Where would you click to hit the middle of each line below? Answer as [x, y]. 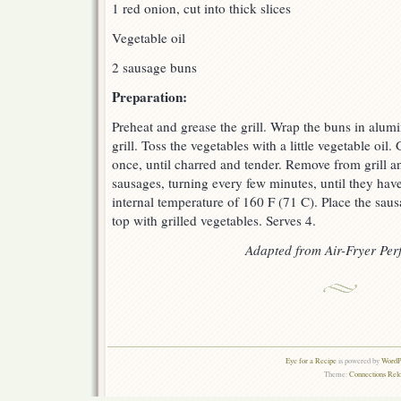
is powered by [358, 361]
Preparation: [149, 97]
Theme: [336, 374]
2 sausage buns [154, 68]
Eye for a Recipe [311, 361]
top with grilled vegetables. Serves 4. [214, 221]
